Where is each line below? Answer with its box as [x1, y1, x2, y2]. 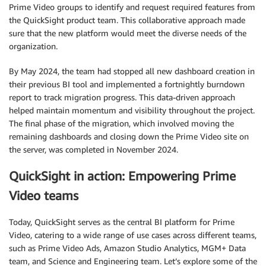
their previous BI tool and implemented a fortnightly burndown [9, 78, 245, 89]
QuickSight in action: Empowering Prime [9, 168, 236, 183]
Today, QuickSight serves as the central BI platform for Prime [9, 217, 235, 227]
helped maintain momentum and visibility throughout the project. [9, 104, 255, 115]
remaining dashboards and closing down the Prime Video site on [9, 131, 249, 141]
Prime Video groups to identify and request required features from [9, 1, 255, 12]
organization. [9, 40, 58, 51]
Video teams [9, 188, 78, 203]
